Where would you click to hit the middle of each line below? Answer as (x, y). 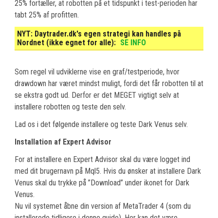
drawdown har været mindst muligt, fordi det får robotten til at (109, 83)
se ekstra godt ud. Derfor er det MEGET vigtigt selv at (97, 95)
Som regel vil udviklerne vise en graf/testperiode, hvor (97, 72)
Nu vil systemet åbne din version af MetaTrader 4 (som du (103, 206)
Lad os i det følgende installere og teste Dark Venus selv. (101, 124)
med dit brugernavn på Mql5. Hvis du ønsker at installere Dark (108, 171)
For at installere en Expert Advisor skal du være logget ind (102, 159)
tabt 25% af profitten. (47, 15)
